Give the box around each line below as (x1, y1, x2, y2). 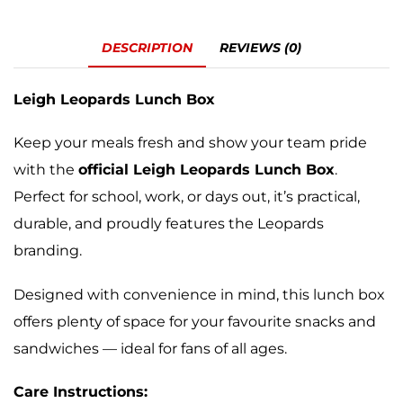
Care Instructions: (13, 383, 148, 401)
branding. (13, 242, 82, 260)
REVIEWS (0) (219, 39, 301, 56)
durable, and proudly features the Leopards (13, 215, 324, 233)
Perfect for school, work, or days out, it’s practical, (13, 188, 360, 206)
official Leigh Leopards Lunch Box (78, 161, 335, 179)
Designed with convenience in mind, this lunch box (13, 285, 385, 303)
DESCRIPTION (102, 39, 193, 56)
